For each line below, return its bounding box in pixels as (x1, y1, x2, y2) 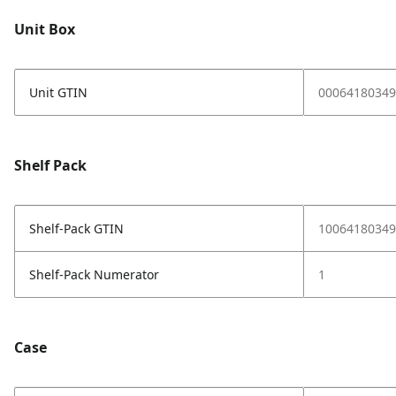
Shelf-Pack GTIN (29, 220, 124, 237)
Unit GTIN (29, 84, 88, 101)
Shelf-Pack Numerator (29, 266, 159, 283)
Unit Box (14, 19, 75, 39)
